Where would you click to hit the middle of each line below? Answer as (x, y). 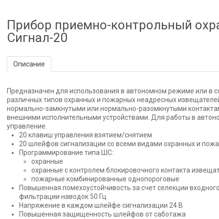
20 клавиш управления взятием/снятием (86, 135)
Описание (29, 64)
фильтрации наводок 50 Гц (63, 197)
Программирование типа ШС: (66, 153)
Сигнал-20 (37, 38)
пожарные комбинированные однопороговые (105, 179)
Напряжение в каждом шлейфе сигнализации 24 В (101, 206)
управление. (27, 126)
